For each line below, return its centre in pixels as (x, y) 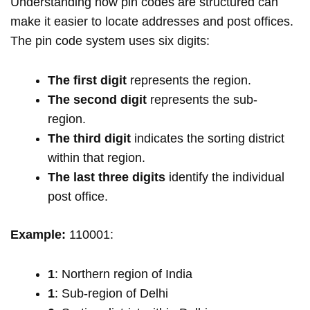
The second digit (97, 99)
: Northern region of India (125, 274)
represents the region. (192, 80)
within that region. (98, 157)
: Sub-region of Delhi (113, 293)
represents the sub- (202, 99)
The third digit (89, 138)
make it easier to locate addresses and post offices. (152, 22)
